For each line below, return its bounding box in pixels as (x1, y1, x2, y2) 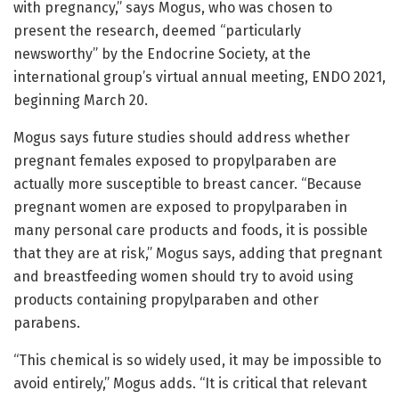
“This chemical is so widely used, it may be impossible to (13, 352, 381, 370)
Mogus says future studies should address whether (13, 129, 350, 147)
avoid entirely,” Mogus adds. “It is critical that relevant (13, 375, 367, 393)
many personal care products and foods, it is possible (13, 222, 368, 240)
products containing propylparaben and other (13, 291, 319, 309)
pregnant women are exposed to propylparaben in (13, 199, 347, 216)
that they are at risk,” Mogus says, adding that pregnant (13, 245, 382, 263)
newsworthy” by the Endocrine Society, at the (13, 45, 311, 63)
